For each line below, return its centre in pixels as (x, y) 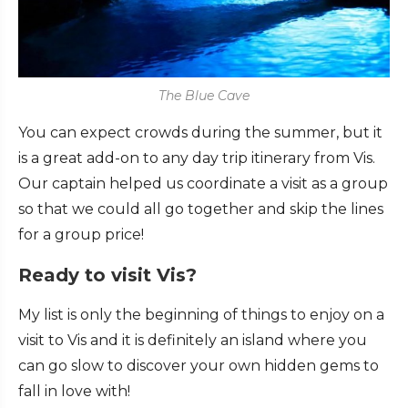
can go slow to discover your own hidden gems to (199, 366)
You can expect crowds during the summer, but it (200, 133)
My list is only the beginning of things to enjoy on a (201, 315)
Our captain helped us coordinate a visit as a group (203, 184)
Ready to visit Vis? (107, 275)
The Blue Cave (204, 96)
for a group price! (81, 235)
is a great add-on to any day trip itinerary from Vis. (197, 158)
